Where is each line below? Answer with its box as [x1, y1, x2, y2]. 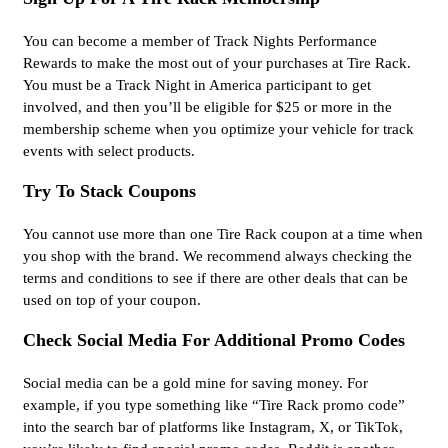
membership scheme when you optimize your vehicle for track [23, 121, 414, 138]
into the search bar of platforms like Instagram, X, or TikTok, [23, 419, 403, 436]
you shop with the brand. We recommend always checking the [23, 248, 412, 265]
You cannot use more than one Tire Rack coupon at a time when [23, 226, 423, 243]
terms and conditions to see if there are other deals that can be [23, 270, 408, 287]
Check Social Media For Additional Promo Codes [23, 330, 405, 351]
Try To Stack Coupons [23, 181, 196, 202]
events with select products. [23, 143, 199, 160]
